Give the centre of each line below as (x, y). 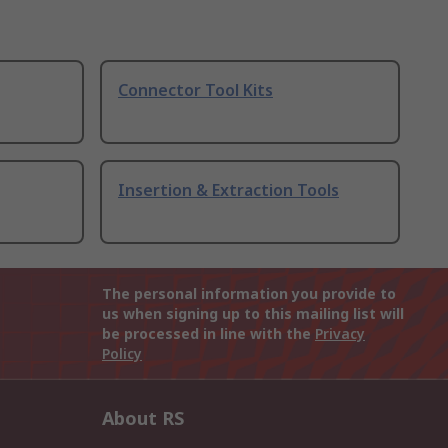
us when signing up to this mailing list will (253, 314)
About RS (143, 418)
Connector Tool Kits (195, 90)
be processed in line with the (208, 334)
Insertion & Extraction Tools (228, 190)
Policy (122, 354)
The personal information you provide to (249, 294)
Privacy (340, 334)
